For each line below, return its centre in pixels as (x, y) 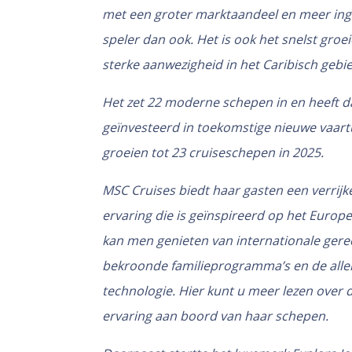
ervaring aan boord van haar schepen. (215, 316)
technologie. (140, 291)
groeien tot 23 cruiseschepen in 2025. (213, 153)
